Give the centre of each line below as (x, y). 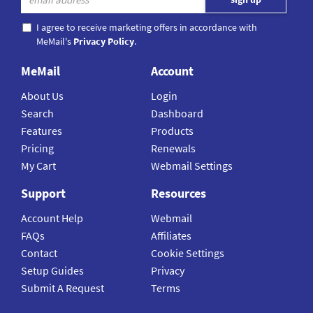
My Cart (38, 166)
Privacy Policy (104, 42)
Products (173, 131)
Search (37, 114)
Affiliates (172, 236)
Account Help (52, 218)
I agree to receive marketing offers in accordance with (147, 28)
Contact (39, 253)
